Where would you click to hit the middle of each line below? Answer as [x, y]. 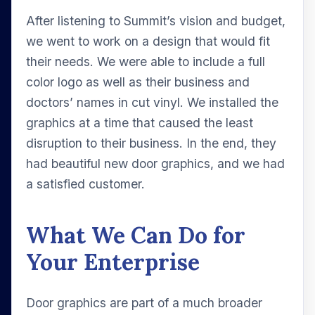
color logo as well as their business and [138, 82]
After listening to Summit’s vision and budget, [156, 21]
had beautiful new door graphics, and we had [155, 164]
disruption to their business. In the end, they [151, 143]
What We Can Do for [136, 236]
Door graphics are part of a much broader [144, 303]
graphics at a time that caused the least [140, 123]
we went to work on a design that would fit [148, 41]
